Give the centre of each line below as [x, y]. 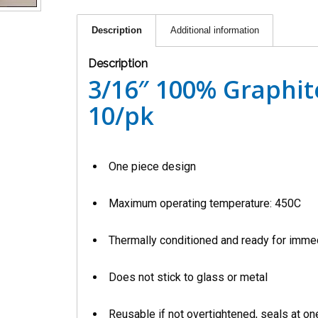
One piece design [153, 166]
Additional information [215, 30]
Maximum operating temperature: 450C [205, 203]
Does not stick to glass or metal [188, 277]
